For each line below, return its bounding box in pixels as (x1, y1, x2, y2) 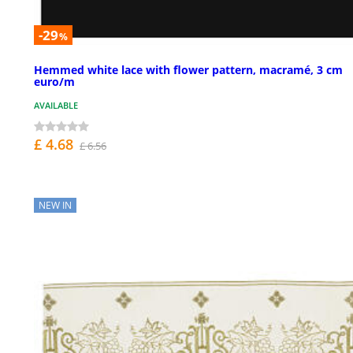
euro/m (34, 73, 75, 89)
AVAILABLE (34, 98, 78, 111)
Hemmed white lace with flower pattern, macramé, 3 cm (34, 61, 343, 77)
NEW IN (39, 198, 72, 212)
